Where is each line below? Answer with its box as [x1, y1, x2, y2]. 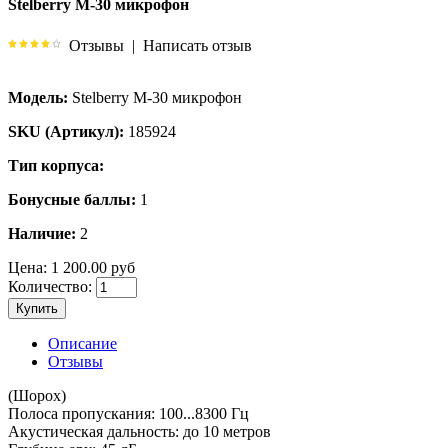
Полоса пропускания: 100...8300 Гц [8, 404, 249, 422]
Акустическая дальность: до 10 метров [8, 422, 271, 440]
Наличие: [8, 224, 76, 242]
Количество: [8, 277, 92, 295]
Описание [48, 334, 117, 352]
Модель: [8, 88, 68, 106]
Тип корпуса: [8, 156, 104, 174]
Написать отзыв [143, 36, 252, 54]
